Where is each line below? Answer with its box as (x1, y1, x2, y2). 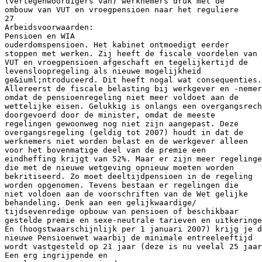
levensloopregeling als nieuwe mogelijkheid (5, 66, 201, 75)
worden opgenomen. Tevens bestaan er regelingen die (5, 180, 239, 189)
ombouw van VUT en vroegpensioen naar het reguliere (5, 5, 239, 14)
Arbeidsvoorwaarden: (5, 22, 94, 32)
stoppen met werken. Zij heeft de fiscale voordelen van (5, 49, 257, 58)
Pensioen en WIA (5, 31, 75, 40)
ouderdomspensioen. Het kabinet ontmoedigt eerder (5, 40, 229, 49)
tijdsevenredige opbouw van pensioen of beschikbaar (5, 206, 239, 216)
